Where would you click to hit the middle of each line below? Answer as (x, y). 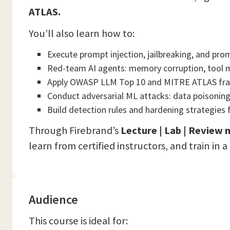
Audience (53, 199)
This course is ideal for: (78, 221)
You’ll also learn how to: (82, 33)
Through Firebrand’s (75, 130)
